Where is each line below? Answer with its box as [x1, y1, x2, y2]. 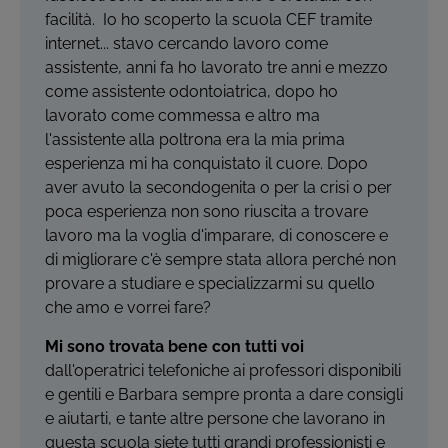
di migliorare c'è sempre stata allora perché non [45, 250, 396, 269]
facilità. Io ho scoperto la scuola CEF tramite [45, 10, 372, 29]
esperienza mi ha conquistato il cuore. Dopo [45, 154, 368, 173]
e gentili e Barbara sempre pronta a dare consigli [45, 385, 403, 404]
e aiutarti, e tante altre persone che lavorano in [45, 409, 385, 428]
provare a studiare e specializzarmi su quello [45, 274, 375, 293]
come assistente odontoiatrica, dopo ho [45, 82, 338, 101]
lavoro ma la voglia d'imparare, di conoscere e [45, 226, 388, 245]
